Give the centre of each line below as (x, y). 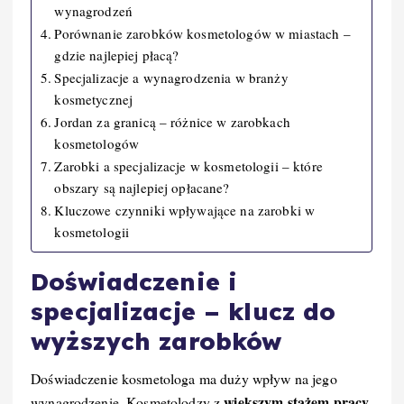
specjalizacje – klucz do (184, 311)
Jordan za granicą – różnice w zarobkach (172, 121)
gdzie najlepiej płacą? (117, 55)
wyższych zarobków (156, 341)
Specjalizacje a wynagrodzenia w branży (171, 77)
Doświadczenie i (134, 281)
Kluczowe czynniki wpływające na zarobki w (185, 210)
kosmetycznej (94, 99)
